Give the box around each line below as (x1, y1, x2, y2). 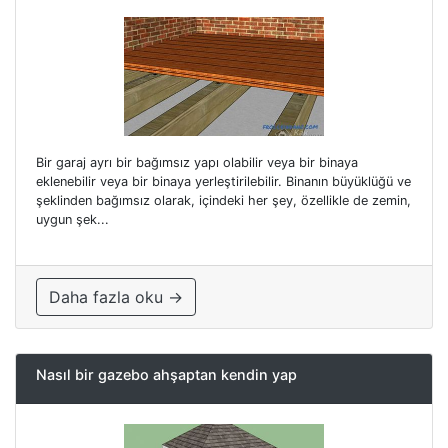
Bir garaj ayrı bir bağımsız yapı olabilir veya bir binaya (36, 154, 358, 170)
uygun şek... (36, 211, 109, 227)
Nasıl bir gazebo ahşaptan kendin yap (36, 365, 297, 383)
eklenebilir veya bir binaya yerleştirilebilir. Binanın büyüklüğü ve (36, 173, 411, 189)
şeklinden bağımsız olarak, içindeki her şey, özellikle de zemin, (36, 192, 411, 208)
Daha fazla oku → (49, 286, 183, 307)
